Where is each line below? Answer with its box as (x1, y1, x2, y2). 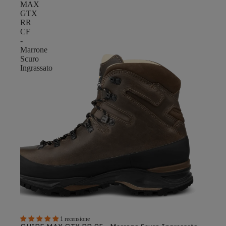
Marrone (20, 45, 47, 54)
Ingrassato (20, 64, 52, 72)
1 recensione (60, 215, 90, 222)
